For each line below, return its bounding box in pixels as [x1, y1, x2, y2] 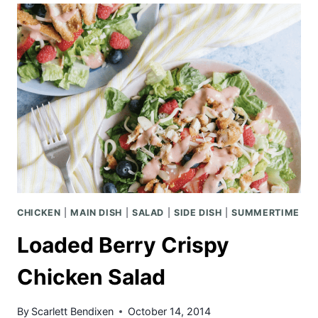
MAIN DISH [70, 207, 122, 219]
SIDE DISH [173, 207, 222, 219]
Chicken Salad [17, 263, 165, 290]
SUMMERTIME [231, 207, 300, 219]
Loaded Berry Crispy [17, 231, 229, 258]
